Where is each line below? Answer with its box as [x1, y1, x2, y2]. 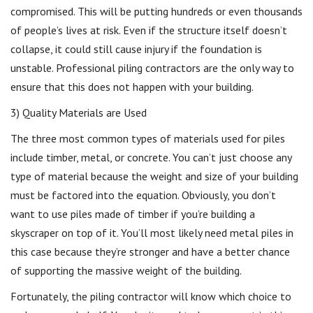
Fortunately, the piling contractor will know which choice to [10, 289, 291, 303]
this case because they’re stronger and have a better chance [10, 244, 290, 259]
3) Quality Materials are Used [10, 105, 147, 119]
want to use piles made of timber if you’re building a [10, 206, 255, 221]
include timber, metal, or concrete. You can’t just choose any [10, 150, 291, 164]
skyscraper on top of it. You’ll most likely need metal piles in [10, 225, 293, 240]
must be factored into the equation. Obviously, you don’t [10, 187, 276, 202]
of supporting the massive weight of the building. [10, 263, 242, 277]
